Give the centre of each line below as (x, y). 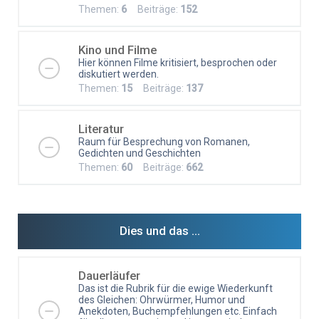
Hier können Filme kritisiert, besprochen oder (178, 62)
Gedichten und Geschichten (140, 153)
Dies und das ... (159, 230)
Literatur (101, 129)
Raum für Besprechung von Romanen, (164, 141)
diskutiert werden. (119, 74)
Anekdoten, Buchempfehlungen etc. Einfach (178, 311)
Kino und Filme (117, 49)
